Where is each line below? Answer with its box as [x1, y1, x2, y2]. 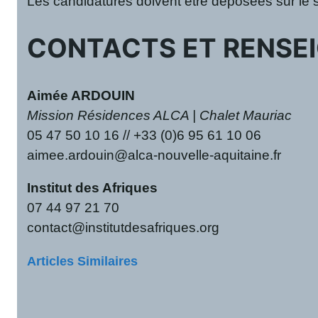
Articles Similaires [27, 254, 138, 269]
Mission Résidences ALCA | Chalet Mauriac [27, 107, 292, 123]
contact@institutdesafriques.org [27, 220, 220, 236]
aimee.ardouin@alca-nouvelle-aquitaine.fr [27, 147, 282, 163]
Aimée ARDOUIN [27, 87, 136, 103]
